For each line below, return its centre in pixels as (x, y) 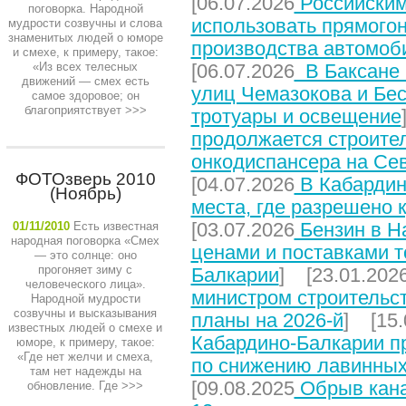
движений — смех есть (85, 81)
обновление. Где (72, 386)
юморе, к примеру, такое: (85, 342)
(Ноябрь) (85, 193)
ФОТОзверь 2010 (85, 179)
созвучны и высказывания (85, 313)
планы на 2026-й (267, 320)
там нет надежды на (85, 371)
